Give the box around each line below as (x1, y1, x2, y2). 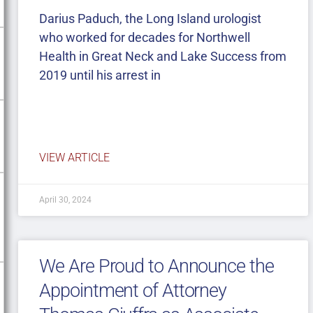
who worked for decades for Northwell (39, 30, 251, 45)
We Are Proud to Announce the (39, 255, 274, 278)
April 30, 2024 (39, 195, 92, 205)
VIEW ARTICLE (39, 151, 110, 165)
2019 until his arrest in (39, 68, 161, 83)
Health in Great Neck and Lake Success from (39, 49, 287, 64)
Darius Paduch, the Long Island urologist (39, 11, 262, 27)
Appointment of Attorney (39, 279, 227, 303)
